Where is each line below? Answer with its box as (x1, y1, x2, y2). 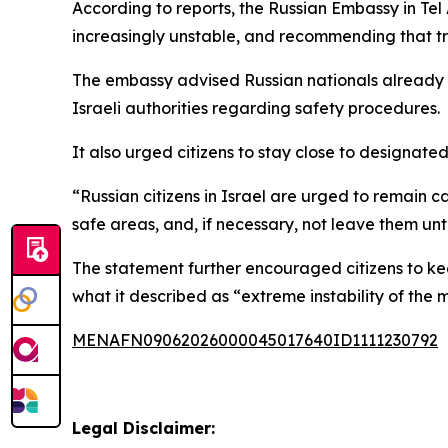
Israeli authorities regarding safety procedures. (72, 98, 440, 118)
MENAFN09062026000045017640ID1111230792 (72, 330, 438, 350)
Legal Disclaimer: (72, 418, 215, 438)
